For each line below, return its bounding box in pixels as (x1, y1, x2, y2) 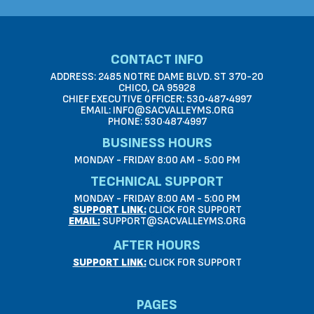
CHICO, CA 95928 (118, 81, 196, 95)
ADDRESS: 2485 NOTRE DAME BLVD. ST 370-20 (50, 70, 264, 83)
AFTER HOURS (114, 237, 200, 254)
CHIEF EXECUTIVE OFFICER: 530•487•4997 (62, 93, 252, 106)
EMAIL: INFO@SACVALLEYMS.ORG (80, 104, 234, 117)
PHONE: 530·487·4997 (107, 115, 207, 128)
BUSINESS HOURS (102, 135, 212, 151)
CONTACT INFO (111, 51, 203, 68)
